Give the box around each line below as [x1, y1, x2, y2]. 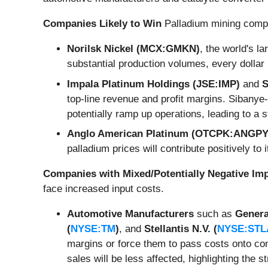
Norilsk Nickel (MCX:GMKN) [67, 43, 200, 55]
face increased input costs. [43, 183, 164, 195]
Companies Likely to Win [43, 18, 162, 30]
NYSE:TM [71, 223, 115, 235]
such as [194, 208, 235, 220]
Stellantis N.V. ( [144, 223, 217, 235]
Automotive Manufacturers [67, 208, 194, 220]
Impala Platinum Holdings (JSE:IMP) [67, 78, 240, 90]
